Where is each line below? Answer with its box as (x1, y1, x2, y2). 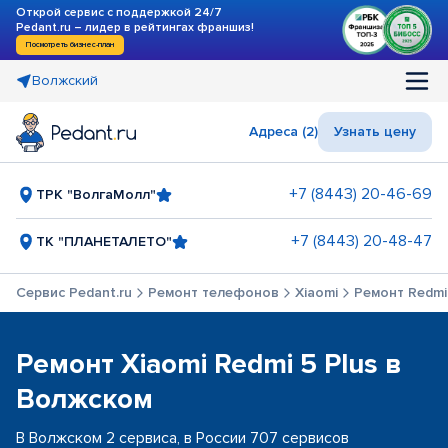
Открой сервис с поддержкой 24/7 (16, 5, 222, 20)
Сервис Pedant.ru (16, 284, 132, 301)
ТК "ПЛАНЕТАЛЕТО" (36, 232, 172, 250)
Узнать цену (334, 123, 416, 140)
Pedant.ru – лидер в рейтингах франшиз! (16, 20, 254, 35)
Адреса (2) (249, 123, 318, 140)
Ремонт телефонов (148, 284, 279, 301)
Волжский (32, 72, 98, 89)
